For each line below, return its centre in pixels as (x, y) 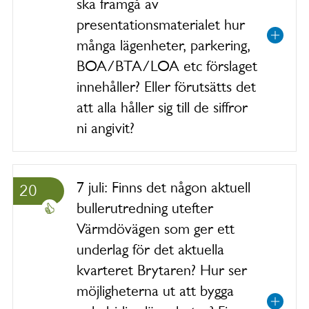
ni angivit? (106, 128)
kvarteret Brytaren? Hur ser (162, 270)
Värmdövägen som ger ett (156, 229)
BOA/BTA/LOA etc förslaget (167, 66)
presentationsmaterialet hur (161, 24)
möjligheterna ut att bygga (155, 291)
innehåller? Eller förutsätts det (166, 87)
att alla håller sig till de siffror (162, 107)
